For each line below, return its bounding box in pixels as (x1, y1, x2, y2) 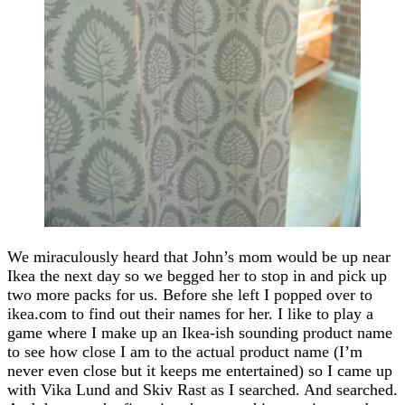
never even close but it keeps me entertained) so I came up (7, 361, 392, 380)
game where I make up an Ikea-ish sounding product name (7, 323, 392, 342)
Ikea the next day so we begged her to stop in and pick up (7, 266, 387, 285)
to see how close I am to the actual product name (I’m (7, 342, 363, 361)
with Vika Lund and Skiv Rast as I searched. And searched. (7, 380, 398, 399)
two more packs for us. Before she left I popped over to (7, 285, 372, 304)
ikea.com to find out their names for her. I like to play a (7, 304, 373, 323)
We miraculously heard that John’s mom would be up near (7, 247, 391, 266)
